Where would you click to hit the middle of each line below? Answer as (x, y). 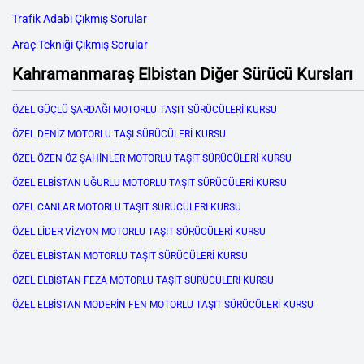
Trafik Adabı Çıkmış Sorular (80, 19)
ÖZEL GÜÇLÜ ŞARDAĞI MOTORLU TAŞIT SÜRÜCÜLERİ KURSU (145, 110)
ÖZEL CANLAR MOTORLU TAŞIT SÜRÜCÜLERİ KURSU (127, 208)
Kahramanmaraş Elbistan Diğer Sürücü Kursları (182, 74)
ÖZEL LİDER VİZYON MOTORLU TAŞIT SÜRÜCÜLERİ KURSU (139, 232)
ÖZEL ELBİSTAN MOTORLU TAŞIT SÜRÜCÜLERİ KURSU (130, 256)
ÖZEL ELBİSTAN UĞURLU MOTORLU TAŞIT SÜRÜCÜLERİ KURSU (149, 183)
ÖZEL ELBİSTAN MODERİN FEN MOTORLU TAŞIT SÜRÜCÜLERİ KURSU (163, 305)
